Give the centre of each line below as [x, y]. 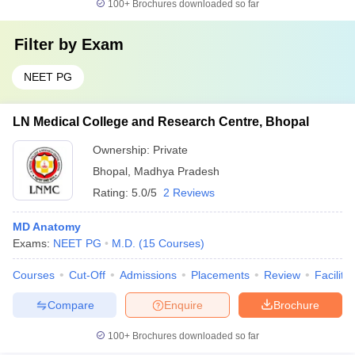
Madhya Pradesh [177, 171]
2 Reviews [189, 193]
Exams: [33, 243]
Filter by [48, 44]
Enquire [183, 305]
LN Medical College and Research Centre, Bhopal [161, 122]
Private [170, 150]
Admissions [148, 275]
